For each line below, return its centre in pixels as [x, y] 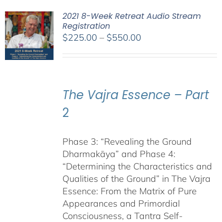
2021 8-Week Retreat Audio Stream [131, 16]
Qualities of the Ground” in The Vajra [136, 178]
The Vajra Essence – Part [136, 95]
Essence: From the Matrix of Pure [129, 191]
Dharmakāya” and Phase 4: [119, 154]
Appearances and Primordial [121, 203]
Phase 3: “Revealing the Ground [127, 141]
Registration [86, 26]
